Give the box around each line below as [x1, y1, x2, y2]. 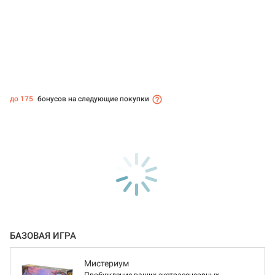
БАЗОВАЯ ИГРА [10, 230, 76, 242]
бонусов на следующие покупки [36, 95, 149, 104]
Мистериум [84, 258, 129, 269]
